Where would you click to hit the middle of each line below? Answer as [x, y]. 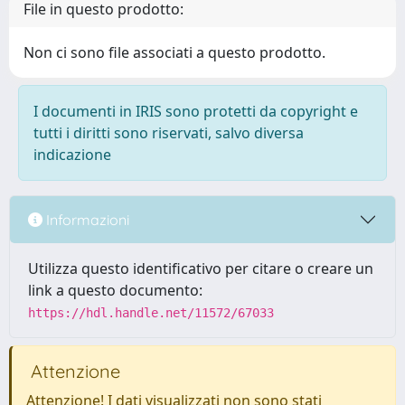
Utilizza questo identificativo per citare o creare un [201, 268]
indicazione [72, 155]
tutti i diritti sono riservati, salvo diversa [169, 133]
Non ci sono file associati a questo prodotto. [174, 52]
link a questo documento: [115, 290]
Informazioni [86, 219]
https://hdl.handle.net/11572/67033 [151, 313]
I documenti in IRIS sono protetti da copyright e [196, 111]
